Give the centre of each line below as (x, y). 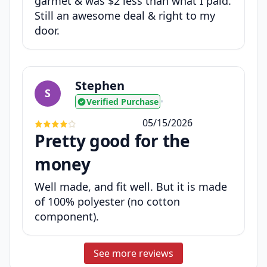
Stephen (100, 86)
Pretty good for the (112, 141)
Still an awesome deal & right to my (125, 16)
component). (67, 217)
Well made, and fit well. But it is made (131, 187)
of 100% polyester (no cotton (107, 202)
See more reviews (133, 254)
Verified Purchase (122, 102)
